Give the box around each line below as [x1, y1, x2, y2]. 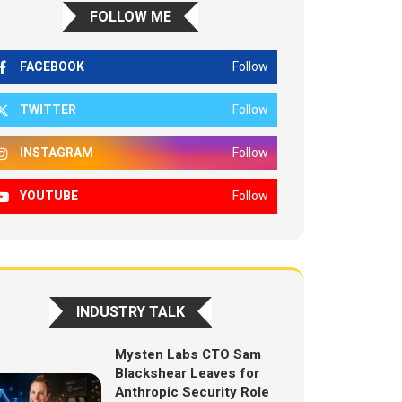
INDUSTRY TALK [76, 301, 186, 323]
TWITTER [20, 100, 77, 119]
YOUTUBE [20, 187, 79, 205]
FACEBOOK [20, 57, 85, 76]
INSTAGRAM [20, 144, 94, 162]
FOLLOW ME [90, 6, 172, 28]
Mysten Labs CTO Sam [114, 345, 261, 364]
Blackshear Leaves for [114, 363, 259, 383]
